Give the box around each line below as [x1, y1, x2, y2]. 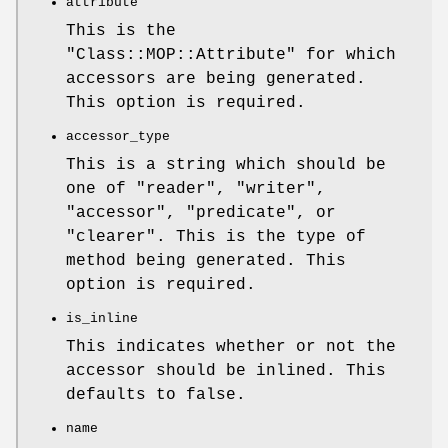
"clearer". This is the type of [66, 228, 366, 247]
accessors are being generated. [66, 70, 366, 89]
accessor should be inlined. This [66, 362, 386, 381]
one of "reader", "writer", [66, 180, 326, 199]
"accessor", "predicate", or [66, 204, 336, 223]
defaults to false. [66, 386, 246, 405]
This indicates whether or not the [66, 338, 396, 357]
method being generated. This [66, 252, 346, 271]
